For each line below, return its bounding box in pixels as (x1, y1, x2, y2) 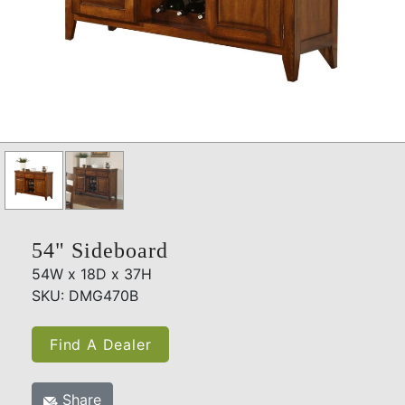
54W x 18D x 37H (32, 264, 152, 283)
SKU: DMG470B (32, 286, 138, 305)
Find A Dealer (50, 334, 152, 353)
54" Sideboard (32, 238, 168, 262)
